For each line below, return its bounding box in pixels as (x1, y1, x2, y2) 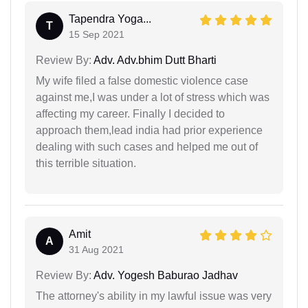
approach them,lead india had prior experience (36, 124, 263, 136)
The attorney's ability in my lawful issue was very (36, 289, 272, 302)
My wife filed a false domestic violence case (36, 74, 248, 87)
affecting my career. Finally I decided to (36, 107, 225, 120)
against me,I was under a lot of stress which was (36, 91, 269, 103)
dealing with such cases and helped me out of (36, 140, 258, 153)
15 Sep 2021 (69, 28, 124, 40)
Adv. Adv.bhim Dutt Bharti (91, 54, 217, 66)
